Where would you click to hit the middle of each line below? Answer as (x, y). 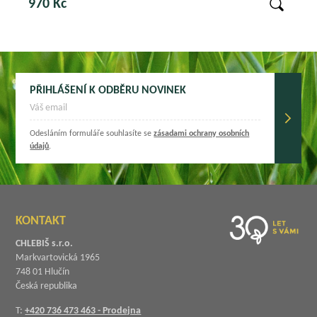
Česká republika (47, 286)
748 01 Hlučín (43, 272)
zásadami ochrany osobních (202, 133)
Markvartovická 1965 (58, 258)
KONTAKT (41, 221)
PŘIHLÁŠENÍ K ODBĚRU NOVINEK (108, 90)
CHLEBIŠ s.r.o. (45, 243)
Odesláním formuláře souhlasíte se (92, 133)
